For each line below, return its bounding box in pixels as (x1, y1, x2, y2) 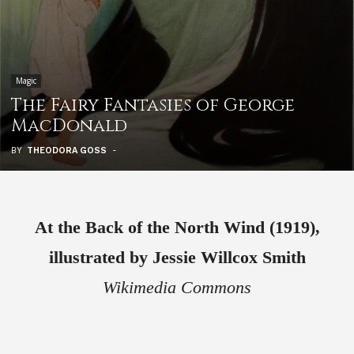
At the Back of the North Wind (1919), (34, 217, 320, 238)
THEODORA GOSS (27, 145, 107, 156)
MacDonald (11, 115, 127, 138)
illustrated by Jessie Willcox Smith (48, 247, 306, 268)
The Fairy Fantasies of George (11, 94, 295, 118)
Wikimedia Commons (103, 277, 251, 298)
